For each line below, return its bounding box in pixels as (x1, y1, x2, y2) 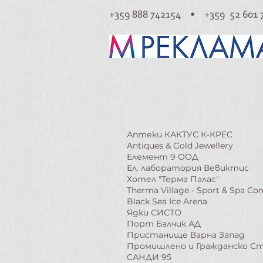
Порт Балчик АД (127, 218, 201, 229)
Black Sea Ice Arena (127, 196, 207, 207)
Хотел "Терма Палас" (127, 174, 219, 184)
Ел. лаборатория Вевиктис (127, 163, 249, 173)
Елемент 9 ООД (127, 151, 198, 162)
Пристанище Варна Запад (127, 230, 245, 240)
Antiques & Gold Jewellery (127, 140, 233, 151)
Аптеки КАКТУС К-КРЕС (127, 129, 232, 140)
